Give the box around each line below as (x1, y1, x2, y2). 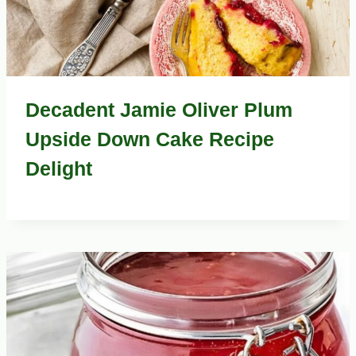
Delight (25, 157, 92, 180)
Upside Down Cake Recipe (25, 128, 274, 150)
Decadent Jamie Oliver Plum (25, 99, 292, 121)
